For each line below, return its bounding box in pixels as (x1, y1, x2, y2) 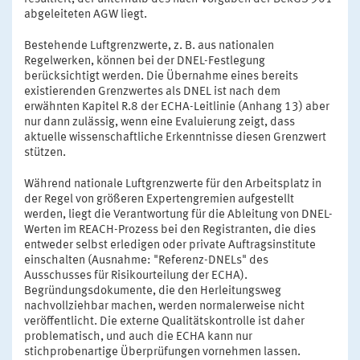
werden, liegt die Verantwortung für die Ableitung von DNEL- (24, 208, 333, 221)
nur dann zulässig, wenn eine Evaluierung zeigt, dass (24, 116, 295, 129)
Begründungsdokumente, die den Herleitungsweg (24, 284, 281, 297)
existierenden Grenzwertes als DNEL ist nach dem (24, 85, 280, 98)
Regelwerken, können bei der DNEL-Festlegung (24, 55, 265, 67)
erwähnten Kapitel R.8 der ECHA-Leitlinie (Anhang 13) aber (24, 100, 329, 113)
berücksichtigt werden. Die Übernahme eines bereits (24, 70, 298, 83)
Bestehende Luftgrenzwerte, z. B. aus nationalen (24, 39, 274, 52)
